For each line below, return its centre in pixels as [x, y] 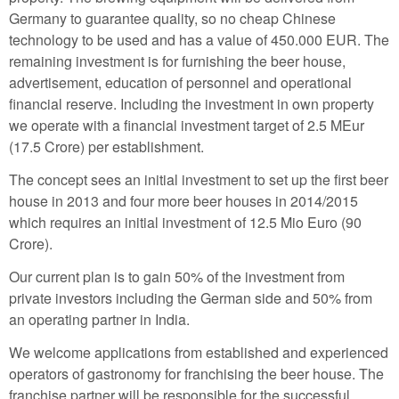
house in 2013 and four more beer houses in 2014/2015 [183, 201]
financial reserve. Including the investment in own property [191, 104]
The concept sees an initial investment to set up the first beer [199, 180]
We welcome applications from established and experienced [199, 352]
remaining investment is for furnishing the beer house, [177, 61]
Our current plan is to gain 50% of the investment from [177, 276]
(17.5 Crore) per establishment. [106, 147]
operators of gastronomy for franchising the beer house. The [196, 373]
